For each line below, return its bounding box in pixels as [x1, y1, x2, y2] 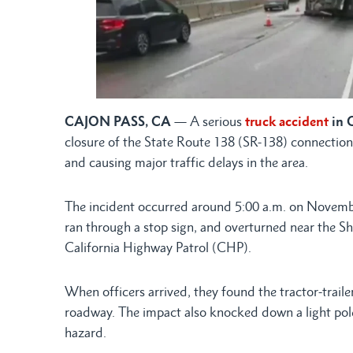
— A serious [171, 113, 242, 130]
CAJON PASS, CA [65, 113, 171, 130]
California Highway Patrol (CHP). [65, 240, 251, 256]
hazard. [65, 325, 106, 341]
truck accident [245, 113, 329, 130]
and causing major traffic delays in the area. [65, 154, 308, 171]
